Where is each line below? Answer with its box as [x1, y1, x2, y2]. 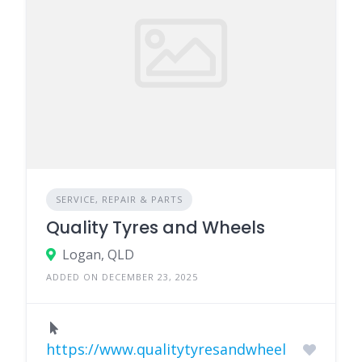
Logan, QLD [62, 246, 134, 264]
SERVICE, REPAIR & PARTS [56, 193, 183, 206]
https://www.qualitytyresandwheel [46, 339, 286, 360]
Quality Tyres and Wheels [46, 216, 265, 240]
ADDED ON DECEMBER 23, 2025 [46, 271, 198, 284]
